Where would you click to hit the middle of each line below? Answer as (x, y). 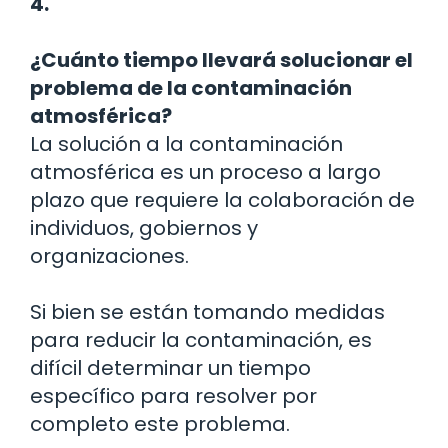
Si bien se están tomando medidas (207, 312)
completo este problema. (160, 424)
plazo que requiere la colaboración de (222, 200)
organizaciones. (109, 256)
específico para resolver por (173, 396)
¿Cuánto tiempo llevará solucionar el (221, 60)
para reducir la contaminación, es (201, 340)
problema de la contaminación (191, 88)
